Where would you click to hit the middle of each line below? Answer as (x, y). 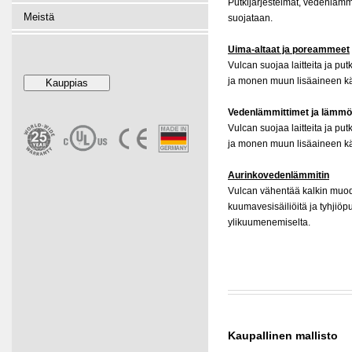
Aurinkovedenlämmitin (279, 175)
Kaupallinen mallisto (283, 335)
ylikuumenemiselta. (269, 222)
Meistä (39, 17)
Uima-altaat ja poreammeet (289, 49)
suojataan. (250, 18)
